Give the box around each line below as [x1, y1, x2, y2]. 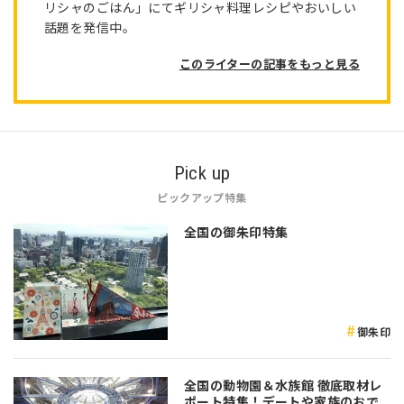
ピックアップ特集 [157, 189, 247, 206]
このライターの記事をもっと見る [179, 55, 360, 73]
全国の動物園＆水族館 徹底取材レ [184, 375, 382, 394]
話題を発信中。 [44, 18, 135, 37]
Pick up [173, 162, 231, 185]
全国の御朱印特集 [184, 223, 289, 242]
